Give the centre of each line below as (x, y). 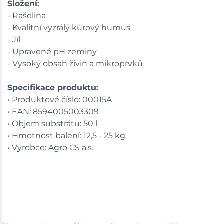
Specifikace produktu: (53, 87)
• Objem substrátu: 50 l (52, 123)
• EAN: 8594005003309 (53, 111)
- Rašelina (27, 15)
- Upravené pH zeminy (52, 51)
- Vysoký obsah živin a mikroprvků (75, 63)
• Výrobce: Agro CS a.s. (50, 147)
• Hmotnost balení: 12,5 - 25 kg (66, 135)
